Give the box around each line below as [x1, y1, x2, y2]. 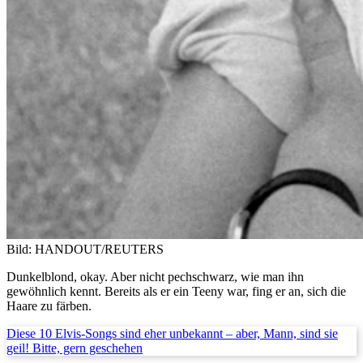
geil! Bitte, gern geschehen [6, 340, 143, 355]
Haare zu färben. [6, 298, 92, 313]
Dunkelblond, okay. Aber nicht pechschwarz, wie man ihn [6, 269, 304, 284]
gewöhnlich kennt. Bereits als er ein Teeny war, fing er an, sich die [6, 284, 346, 298]
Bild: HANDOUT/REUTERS [6, 241, 164, 256]
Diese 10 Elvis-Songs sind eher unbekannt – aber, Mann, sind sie [6, 326, 338, 340]
